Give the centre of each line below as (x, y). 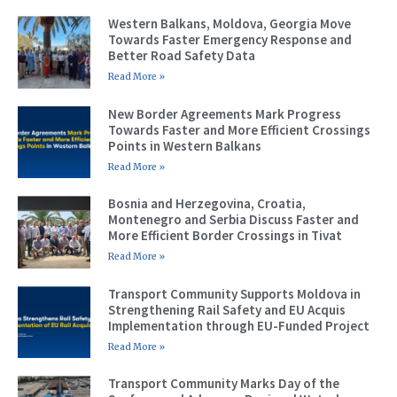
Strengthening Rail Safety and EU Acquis (226, 309)
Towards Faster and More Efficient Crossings (239, 129)
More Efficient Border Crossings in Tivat (225, 236)
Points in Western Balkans (184, 145)
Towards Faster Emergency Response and (230, 39)
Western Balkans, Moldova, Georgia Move (229, 23)
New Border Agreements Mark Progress (224, 113)
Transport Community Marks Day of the (223, 384)
